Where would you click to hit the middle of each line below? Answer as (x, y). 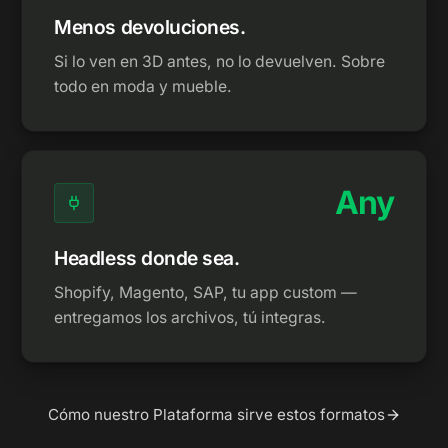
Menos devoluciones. (150, 27)
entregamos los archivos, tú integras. (190, 317)
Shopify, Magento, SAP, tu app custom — (206, 292)
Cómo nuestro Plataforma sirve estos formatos (216, 414)
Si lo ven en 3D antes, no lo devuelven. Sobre (220, 61)
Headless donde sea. (147, 258)
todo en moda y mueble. (143, 86)
